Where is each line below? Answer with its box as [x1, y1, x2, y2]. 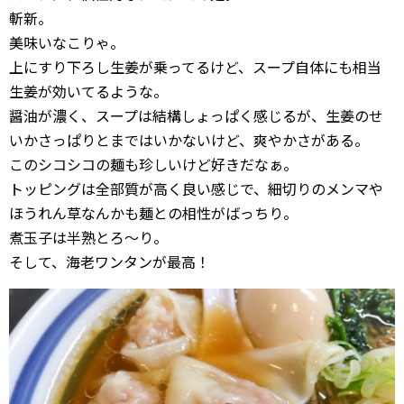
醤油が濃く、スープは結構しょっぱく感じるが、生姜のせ [9, 105, 383, 127]
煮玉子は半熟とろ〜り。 [9, 226, 168, 249]
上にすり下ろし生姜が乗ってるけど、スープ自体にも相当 [9, 56, 381, 78]
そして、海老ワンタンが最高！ [9, 251, 210, 273]
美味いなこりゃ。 [9, 32, 124, 54]
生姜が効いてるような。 [9, 80, 168, 103]
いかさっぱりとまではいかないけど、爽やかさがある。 [9, 129, 369, 151]
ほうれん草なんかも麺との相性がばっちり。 [9, 202, 298, 225]
